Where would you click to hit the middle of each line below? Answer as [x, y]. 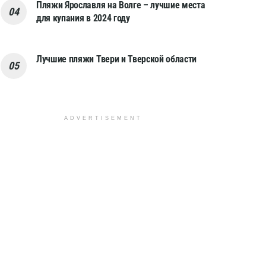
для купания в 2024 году [83, 18]
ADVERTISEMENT [103, 118]
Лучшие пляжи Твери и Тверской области [117, 59]
